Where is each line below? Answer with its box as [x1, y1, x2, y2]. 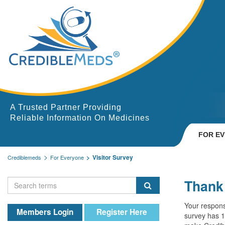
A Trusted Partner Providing [10, 102, 122, 111]
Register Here [96, 206, 147, 217]
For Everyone [50, 153, 84, 161]
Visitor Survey [92, 153, 133, 162]
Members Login [16, 206, 73, 217]
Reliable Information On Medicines [10, 113, 150, 122]
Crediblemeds [8, 153, 41, 161]
